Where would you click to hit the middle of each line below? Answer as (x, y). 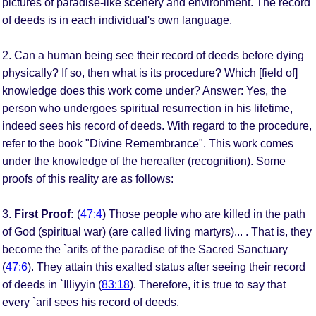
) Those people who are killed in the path (204, 214)
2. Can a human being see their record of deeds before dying (153, 55)
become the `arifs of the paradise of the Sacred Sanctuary (145, 249)
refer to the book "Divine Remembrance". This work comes (148, 143)
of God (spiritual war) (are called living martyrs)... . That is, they (157, 231)
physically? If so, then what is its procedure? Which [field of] (150, 73)
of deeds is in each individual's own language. (117, 20)
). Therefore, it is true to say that (208, 284)
